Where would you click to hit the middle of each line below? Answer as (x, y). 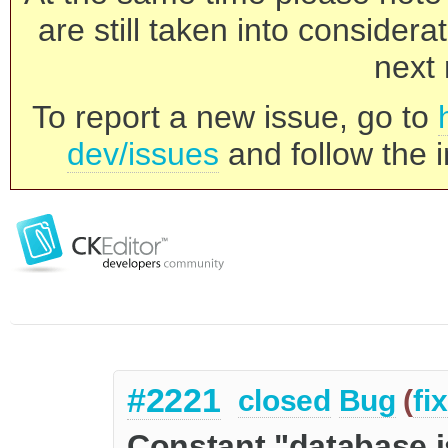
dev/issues (143, 154)
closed (284, 401)
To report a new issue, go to (235, 117)
